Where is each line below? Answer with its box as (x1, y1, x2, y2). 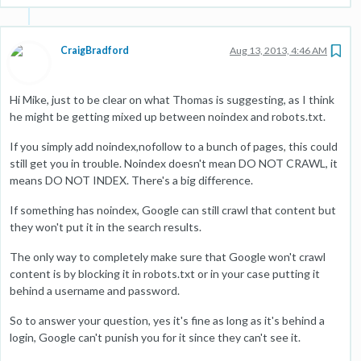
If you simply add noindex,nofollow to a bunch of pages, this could (10, 139, 338, 153)
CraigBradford (60, 44, 129, 56)
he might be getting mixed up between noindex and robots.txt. (10, 110, 326, 123)
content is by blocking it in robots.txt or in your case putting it (10, 267, 320, 280)
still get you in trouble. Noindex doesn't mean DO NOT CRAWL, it (10, 156, 338, 170)
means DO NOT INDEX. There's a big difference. (10, 173, 253, 187)
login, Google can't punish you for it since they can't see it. (10, 330, 301, 344)
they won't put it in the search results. (10, 220, 201, 234)
